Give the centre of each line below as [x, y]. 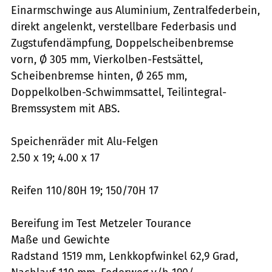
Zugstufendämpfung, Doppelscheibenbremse [122, 43]
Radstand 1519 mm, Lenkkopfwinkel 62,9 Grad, [124, 256]
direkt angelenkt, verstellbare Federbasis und [124, 26]
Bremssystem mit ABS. [65, 108]
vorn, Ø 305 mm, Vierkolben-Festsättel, [107, 59]
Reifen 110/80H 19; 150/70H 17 [85, 190]
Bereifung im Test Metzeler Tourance [101, 223]
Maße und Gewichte [60, 240]
